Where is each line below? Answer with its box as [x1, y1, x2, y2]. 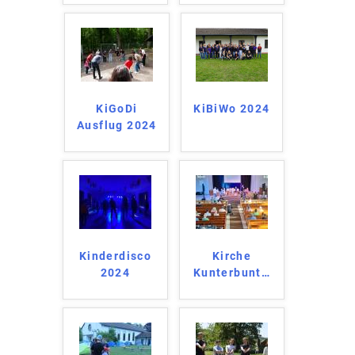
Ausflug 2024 [77, 118, 157, 132]
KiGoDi [96, 101, 138, 115]
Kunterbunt [193, 265, 261, 279]
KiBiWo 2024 [193, 101, 270, 115]
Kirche [212, 249, 252, 262]
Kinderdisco [78, 249, 152, 262]
